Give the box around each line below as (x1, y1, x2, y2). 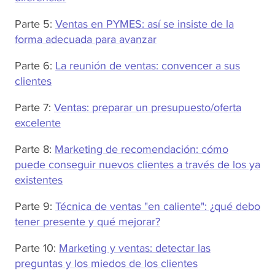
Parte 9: (15, 198, 55, 214)
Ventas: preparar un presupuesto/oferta (54, 99, 241, 115)
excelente (15, 115, 61, 131)
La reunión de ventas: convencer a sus (55, 58, 240, 74)
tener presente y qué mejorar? (15, 214, 160, 230)
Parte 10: (15, 240, 59, 256)
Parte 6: (15, 58, 55, 74)
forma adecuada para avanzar (15, 31, 157, 47)
